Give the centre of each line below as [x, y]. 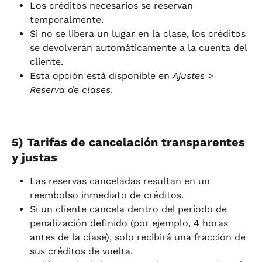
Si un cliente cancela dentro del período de [130, 209]
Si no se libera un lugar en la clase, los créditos [139, 33]
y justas [35, 158]
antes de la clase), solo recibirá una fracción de [139, 237]
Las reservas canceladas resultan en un [121, 181]
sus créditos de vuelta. [81, 251]
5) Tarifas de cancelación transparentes [130, 142]
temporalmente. [67, 19]
